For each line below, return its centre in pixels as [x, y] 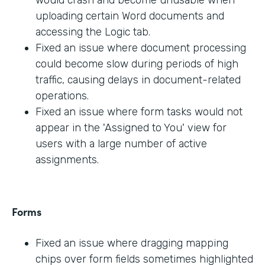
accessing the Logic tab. [93, 32]
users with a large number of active [121, 144]
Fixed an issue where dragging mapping [132, 243]
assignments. [67, 160]
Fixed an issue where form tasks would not [139, 112]
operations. [62, 96]
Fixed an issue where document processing [141, 48]
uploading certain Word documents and [130, 16]
